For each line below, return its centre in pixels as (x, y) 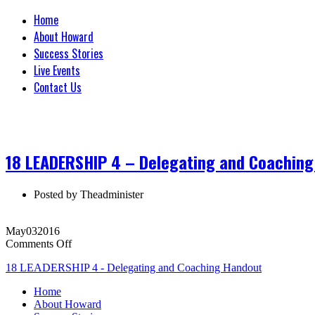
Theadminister (110, 194)
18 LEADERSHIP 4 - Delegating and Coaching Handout (134, 267)
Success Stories (69, 53)
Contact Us (58, 87)
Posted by (56, 194)
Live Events (57, 70)
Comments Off (39, 243)
